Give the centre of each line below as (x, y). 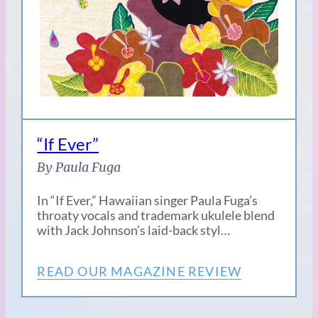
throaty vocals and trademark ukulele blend (156, 215)
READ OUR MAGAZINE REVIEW (139, 272)
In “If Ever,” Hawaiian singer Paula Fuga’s (148, 201)
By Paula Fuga (79, 168)
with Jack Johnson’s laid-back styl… (134, 230)
